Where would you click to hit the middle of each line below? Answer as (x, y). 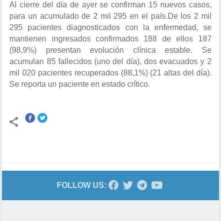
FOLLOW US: (82, 185)
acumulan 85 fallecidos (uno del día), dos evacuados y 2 (110, 62)
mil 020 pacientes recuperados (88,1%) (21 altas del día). (110, 73)
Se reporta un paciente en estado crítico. (80, 84)
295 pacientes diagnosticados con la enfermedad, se (110, 28)
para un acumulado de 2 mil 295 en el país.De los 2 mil (110, 16)
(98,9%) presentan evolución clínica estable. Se (110, 50)
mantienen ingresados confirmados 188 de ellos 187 (110, 39)
